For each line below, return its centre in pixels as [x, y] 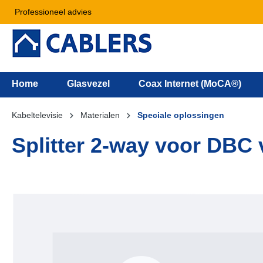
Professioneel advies [53, 11]
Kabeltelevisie [37, 115]
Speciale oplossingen [181, 115]
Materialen [100, 115]
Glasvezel [88, 84]
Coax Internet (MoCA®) [190, 84]
